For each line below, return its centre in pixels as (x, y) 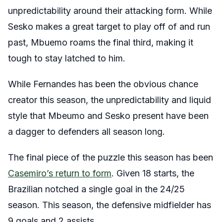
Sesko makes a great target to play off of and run (109, 27)
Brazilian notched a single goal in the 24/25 (96, 189)
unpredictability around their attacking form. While (110, 11)
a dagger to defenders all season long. (86, 132)
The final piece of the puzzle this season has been (111, 157)
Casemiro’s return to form (60, 173)
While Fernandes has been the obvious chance (103, 84)
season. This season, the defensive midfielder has (110, 205)
